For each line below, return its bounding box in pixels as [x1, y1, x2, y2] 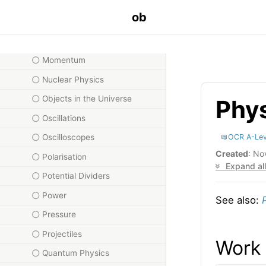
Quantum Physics [42, 248, 110, 258]
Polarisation [42, 151, 87, 161]
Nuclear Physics [42, 74, 104, 84]
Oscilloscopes [42, 132, 95, 142]
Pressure [42, 210, 77, 220]
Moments [42, 36, 78, 46]
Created [216, 148, 248, 159]
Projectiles [42, 229, 83, 239]
